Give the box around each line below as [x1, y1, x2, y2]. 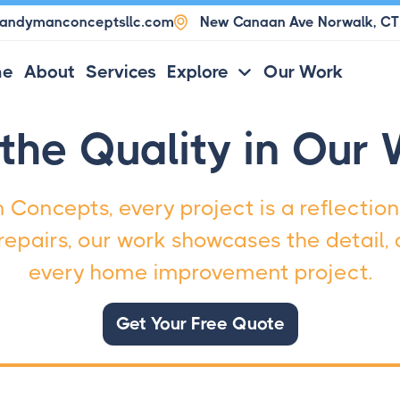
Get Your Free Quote [115, 313, 285, 334]
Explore [166, 62, 229, 82]
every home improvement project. [28, 260, 372, 285]
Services [85, 62, 156, 82]
